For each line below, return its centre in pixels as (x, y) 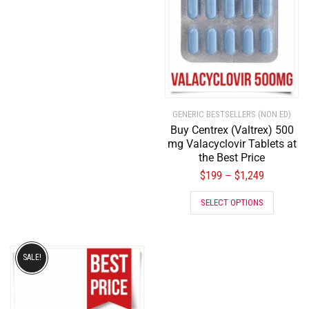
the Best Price (232, 157)
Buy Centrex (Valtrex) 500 (232, 130)
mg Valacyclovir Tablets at (232, 143)
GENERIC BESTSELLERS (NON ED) (232, 114)
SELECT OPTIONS (232, 202)
